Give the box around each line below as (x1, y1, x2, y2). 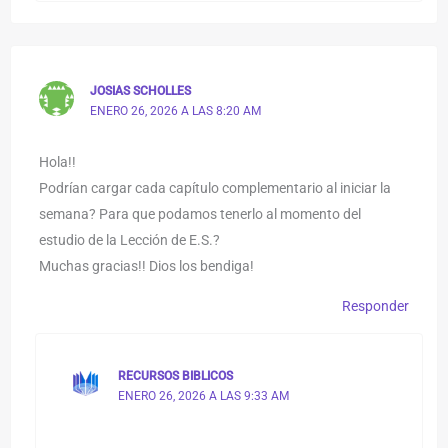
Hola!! (39, 153, 77, 170)
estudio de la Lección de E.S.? (39, 231, 221, 248)
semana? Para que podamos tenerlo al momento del (39, 205, 362, 222)
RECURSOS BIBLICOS (118, 368, 234, 383)
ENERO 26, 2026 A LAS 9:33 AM (118, 388, 290, 403)
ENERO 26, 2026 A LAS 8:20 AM (89, 103, 261, 118)
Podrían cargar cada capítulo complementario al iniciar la (39, 179, 392, 196)
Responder (341, 297, 409, 314)
